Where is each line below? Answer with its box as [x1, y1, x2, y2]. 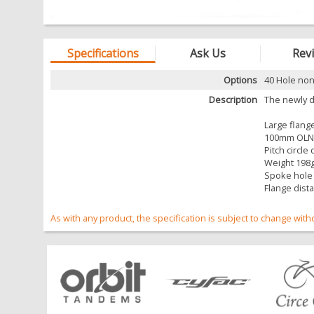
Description [209, 93, 257, 107]
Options [224, 74, 257, 87]
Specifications [67, 46, 139, 62]
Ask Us [190, 46, 226, 62]
